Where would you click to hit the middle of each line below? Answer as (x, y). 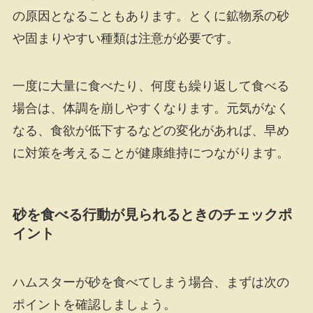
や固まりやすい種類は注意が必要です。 (125, 39)
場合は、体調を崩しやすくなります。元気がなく (151, 108)
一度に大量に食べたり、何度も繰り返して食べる (151, 86)
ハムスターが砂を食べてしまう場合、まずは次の (151, 282)
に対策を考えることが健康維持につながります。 (151, 153)
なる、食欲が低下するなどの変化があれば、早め (151, 131)
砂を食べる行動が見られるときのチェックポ (152, 215)
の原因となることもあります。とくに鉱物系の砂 (151, 16)
